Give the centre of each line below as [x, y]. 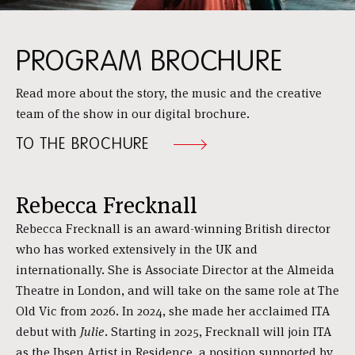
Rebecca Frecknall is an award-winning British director [173, 228]
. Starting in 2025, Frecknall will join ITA [218, 331]
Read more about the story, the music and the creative [169, 93]
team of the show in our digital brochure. [133, 113]
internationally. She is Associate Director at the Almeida [175, 269]
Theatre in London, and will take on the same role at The [177, 290]
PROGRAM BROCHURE [150, 61]
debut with [48, 331]
